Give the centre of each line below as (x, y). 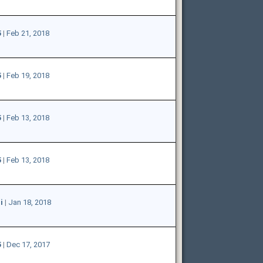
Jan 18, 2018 (29, 202)
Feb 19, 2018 (28, 75)
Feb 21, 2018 (28, 33)
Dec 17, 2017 (28, 244)
